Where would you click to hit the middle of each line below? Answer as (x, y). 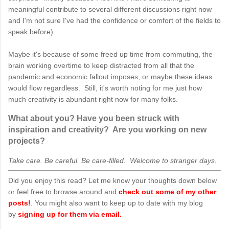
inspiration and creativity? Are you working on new (107, 129)
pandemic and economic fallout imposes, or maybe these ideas (110, 76)
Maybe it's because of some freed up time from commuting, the (110, 54)
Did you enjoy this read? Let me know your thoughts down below (112, 180)
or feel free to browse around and (63, 191)
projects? (29, 141)
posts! (19, 203)
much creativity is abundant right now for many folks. (93, 99)
